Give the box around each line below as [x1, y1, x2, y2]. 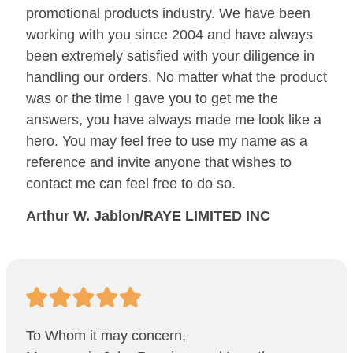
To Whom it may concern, [26, 328, 186, 344]
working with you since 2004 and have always [26, 27, 313, 43]
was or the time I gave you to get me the [26, 91, 278, 106]
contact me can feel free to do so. [26, 176, 236, 191]
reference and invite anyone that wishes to [26, 154, 292, 170]
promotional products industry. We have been [26, 6, 310, 21]
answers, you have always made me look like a [26, 112, 321, 128]
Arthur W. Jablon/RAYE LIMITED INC [26, 208, 270, 225]
